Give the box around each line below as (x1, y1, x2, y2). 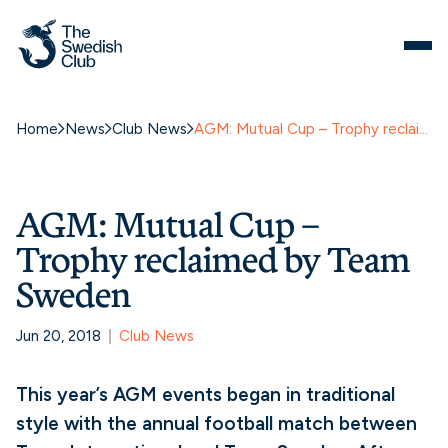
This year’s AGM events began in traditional (16, 383, 395, 406)
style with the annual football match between (16, 412, 417, 435)
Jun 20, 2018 (16, 327, 101, 345)
